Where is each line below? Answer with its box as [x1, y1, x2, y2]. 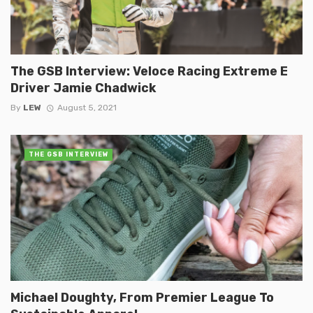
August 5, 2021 [57, 103, 117, 113]
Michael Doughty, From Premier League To [10, 290, 274, 305]
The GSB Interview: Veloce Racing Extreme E [10, 64, 288, 79]
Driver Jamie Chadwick [10, 80, 156, 96]
